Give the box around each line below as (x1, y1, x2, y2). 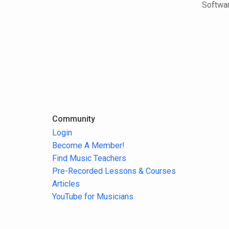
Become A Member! (52, 140, 125, 150)
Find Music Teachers (52, 153, 126, 163)
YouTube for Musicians (52, 191, 133, 201)
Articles (52, 178, 80, 189)
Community (52, 113, 95, 124)
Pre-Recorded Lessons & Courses (52, 166, 176, 176)
